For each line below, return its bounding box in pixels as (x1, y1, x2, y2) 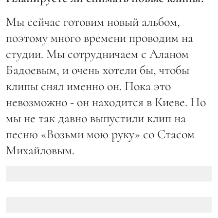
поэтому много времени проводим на (6, 30, 193, 46)
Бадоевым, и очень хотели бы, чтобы (6, 62, 189, 78)
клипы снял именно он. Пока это (6, 78, 171, 94)
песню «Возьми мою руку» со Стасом (6, 127, 195, 142)
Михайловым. (6, 143, 74, 158)
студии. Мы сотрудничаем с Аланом (6, 46, 189, 62)
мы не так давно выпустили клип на (6, 110, 186, 126)
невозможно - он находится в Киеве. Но (6, 94, 206, 110)
